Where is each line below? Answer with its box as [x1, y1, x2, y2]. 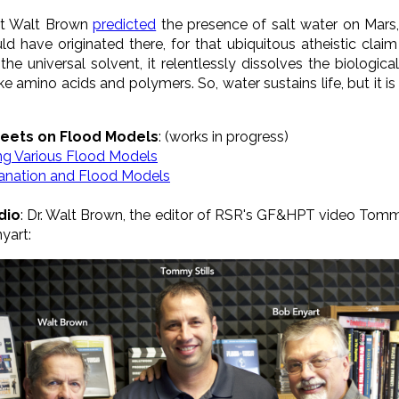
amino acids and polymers [16, 74, 191, 92]
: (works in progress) [159, 127, 289, 145]
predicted [93, 15, 157, 33]
